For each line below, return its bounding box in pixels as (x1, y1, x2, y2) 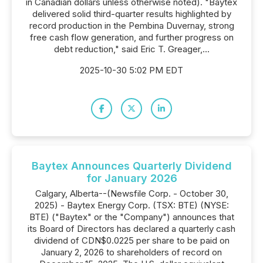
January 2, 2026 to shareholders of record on (41, 247, 222, 258)
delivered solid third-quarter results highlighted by (32, 8, 231, 19)
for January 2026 (86, 172, 177, 184)
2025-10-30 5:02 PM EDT (80, 65, 183, 76)
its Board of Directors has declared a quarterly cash (28, 223, 235, 234)
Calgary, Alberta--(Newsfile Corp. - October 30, (35, 188, 228, 199)
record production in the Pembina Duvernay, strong (29, 20, 234, 31)
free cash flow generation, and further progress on (29, 32, 234, 43)
